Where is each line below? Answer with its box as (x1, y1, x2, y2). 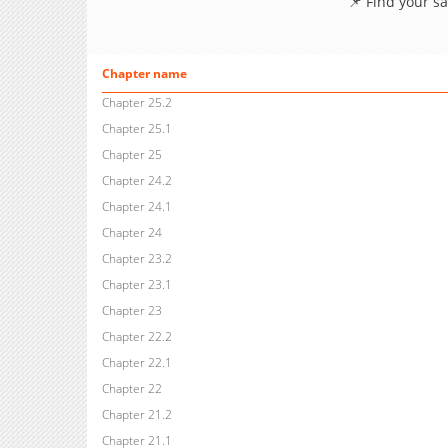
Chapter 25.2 (101, 94, 172, 112)
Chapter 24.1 (101, 198, 172, 216)
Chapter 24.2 (101, 172, 172, 190)
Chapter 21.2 (101, 406, 172, 424)
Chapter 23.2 (101, 250, 172, 268)
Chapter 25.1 (101, 120, 172, 138)
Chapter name (101, 65, 187, 83)
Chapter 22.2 (101, 328, 172, 346)
